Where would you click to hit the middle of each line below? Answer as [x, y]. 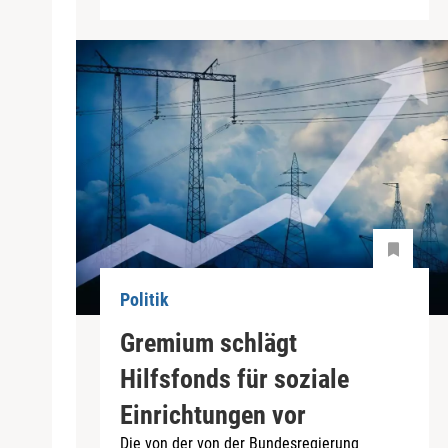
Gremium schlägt [208, 342]
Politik [144, 300]
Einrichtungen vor [213, 414]
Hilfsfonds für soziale [234, 378]
